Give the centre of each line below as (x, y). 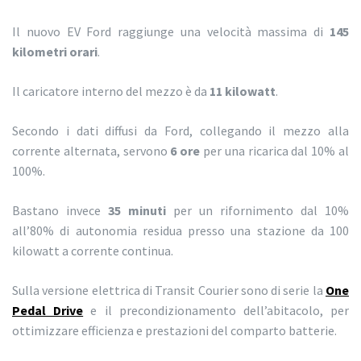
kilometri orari (55, 52)
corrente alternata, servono (91, 151)
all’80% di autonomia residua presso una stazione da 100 (180, 231)
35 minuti (137, 211)
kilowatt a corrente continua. (93, 251)
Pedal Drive (48, 311)
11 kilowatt (243, 91)
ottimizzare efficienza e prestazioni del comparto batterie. (174, 331)
